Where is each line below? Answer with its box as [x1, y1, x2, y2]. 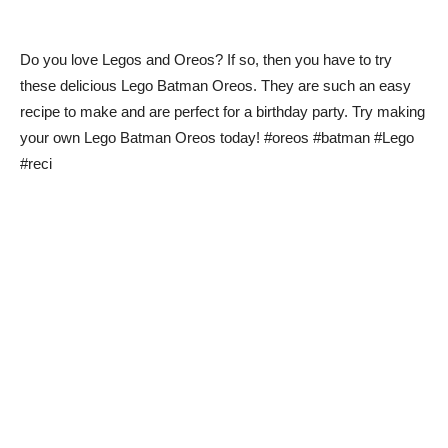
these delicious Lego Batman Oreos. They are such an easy [20, 77, 411, 94]
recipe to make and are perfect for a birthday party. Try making [20, 103, 425, 120]
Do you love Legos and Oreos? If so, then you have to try [20, 51, 392, 68]
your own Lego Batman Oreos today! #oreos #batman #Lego [20, 129, 414, 146]
